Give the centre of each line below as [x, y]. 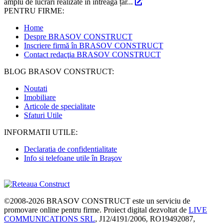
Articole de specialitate [59, 106]
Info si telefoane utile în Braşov [73, 158]
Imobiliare [40, 97]
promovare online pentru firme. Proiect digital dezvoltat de [96, 210]
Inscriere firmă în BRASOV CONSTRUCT [94, 45]
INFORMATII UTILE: [41, 132]
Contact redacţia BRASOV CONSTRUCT [92, 54]
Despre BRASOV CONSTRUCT [78, 36]
